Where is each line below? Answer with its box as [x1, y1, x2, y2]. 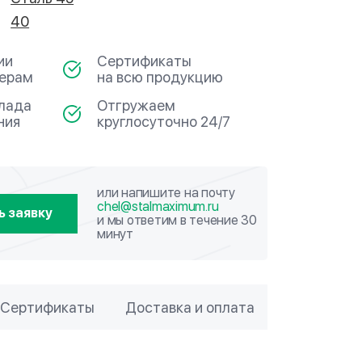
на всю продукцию [96, 69, 223, 86]
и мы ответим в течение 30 [97, 213, 257, 228]
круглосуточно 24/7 [96, 113, 230, 130]
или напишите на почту [97, 185, 235, 200]
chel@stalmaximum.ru [97, 199, 219, 214]
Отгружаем [96, 97, 175, 114]
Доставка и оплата [125, 298, 255, 316]
